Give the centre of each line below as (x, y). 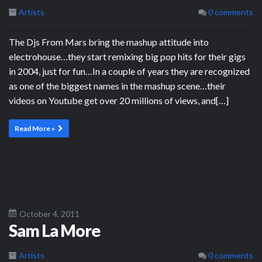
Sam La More (54, 230)
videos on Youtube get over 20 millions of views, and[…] (119, 100)
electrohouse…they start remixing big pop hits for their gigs (127, 56)
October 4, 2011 (49, 213)
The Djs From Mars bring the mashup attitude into (109, 42)
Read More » (35, 128)
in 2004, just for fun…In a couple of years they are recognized (129, 71)
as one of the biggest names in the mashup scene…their (117, 85)
